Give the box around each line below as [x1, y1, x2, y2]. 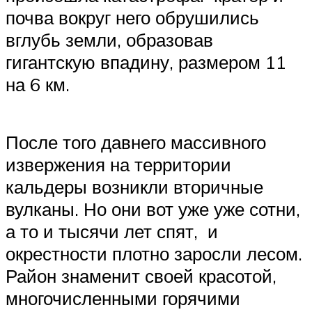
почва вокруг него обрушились [6, 6, 259, 29]
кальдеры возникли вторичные [6, 175, 263, 198]
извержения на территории [6, 153, 231, 176]
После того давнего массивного [6, 131, 266, 154]
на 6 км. [6, 73, 70, 96]
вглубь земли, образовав [6, 29, 213, 52]
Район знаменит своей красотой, [6, 265, 276, 288]
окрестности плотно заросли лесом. [6, 242, 302, 265]
